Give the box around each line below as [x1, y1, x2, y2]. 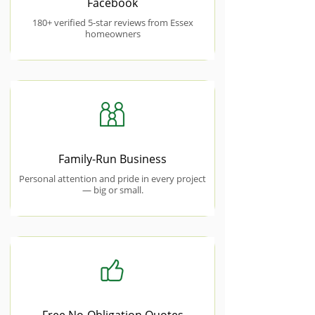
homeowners [84, 27, 141, 40]
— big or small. [82, 184, 143, 196]
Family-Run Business [58, 151, 167, 167]
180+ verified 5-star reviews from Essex [32, 16, 193, 29]
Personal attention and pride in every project [19, 172, 206, 185]
